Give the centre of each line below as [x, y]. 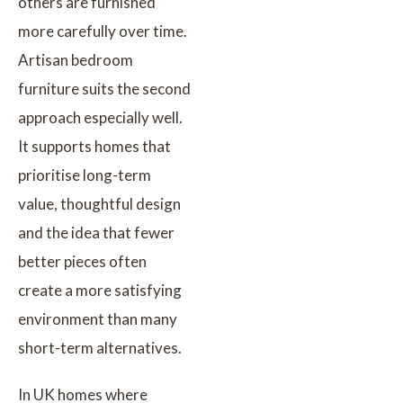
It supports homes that [94, 146]
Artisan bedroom [76, 59]
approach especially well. [100, 117]
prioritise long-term [85, 175]
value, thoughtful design [99, 203]
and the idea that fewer [96, 232]
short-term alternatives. [100, 347]
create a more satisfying [100, 290]
